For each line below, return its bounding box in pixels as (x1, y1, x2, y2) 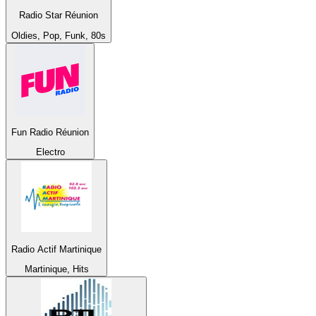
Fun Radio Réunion (11, 127, 89, 138)
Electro (35, 147, 65, 158)
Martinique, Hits (24, 264, 89, 275)
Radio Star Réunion (19, 10, 98, 21)
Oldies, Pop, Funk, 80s (11, 30, 106, 41)
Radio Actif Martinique (11, 243, 102, 255)
